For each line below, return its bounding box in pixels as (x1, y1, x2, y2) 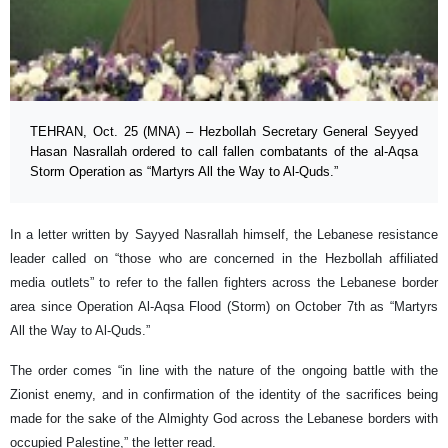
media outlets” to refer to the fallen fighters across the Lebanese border (10, 274, 438, 290)
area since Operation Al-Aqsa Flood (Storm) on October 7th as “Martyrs (10, 298, 438, 314)
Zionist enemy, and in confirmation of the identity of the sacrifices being (10, 386, 438, 402)
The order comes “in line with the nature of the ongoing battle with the (10, 362, 438, 378)
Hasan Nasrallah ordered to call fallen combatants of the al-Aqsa (30, 143, 418, 159)
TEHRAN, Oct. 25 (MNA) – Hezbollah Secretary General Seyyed (30, 123, 418, 139)
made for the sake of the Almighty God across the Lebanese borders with (10, 410, 438, 426)
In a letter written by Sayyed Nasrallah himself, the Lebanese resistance (10, 226, 438, 242)
